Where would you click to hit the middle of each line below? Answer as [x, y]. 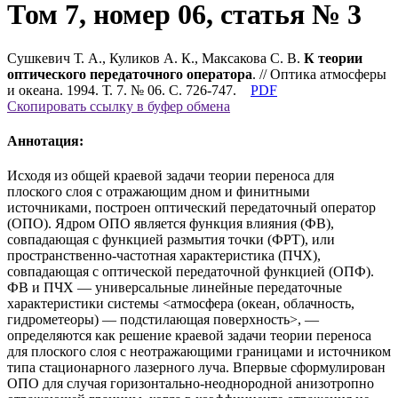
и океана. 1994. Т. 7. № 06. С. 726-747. [122, 90]
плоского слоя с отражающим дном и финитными [159, 192]
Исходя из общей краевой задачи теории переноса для [171, 176]
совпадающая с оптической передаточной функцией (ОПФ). [191, 272]
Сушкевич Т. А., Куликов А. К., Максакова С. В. [155, 58]
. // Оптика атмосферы [319, 74]
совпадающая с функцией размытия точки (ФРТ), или [171, 240]
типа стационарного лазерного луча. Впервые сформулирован [196, 368]
